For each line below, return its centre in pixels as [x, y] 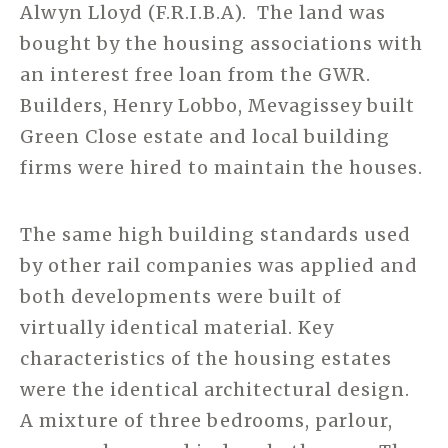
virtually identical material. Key [177, 328]
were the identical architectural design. [215, 390]
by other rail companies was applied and [219, 266]
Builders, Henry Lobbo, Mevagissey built [217, 106]
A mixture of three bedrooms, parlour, [206, 421]
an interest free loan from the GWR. [198, 75]
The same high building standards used [215, 235]
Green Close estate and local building [205, 137]
